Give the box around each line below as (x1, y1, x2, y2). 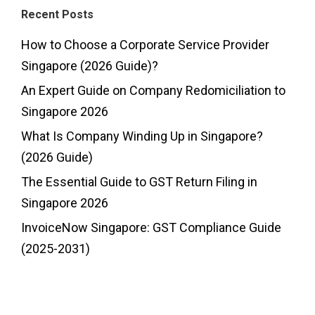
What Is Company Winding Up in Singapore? (21, 128, 263, 143)
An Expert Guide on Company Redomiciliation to (21, 82, 285, 98)
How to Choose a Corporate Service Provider (21, 37, 269, 52)
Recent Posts (21, 7, 94, 21)
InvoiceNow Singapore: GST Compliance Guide (21, 219, 281, 235)
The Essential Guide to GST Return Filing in (21, 174, 257, 189)
